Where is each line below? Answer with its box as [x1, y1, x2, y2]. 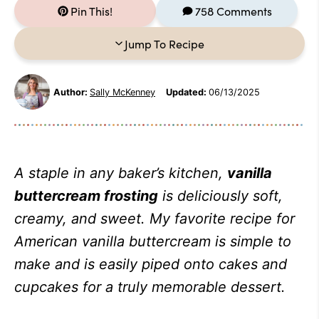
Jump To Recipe [124, 36, 204, 51]
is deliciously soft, [158, 187, 283, 204]
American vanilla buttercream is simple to [14, 233, 291, 250]
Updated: [166, 86, 206, 98]
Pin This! [70, 3, 113, 19]
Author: [53, 86, 88, 98]
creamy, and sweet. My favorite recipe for [14, 210, 295, 227]
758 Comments [194, 3, 272, 19]
